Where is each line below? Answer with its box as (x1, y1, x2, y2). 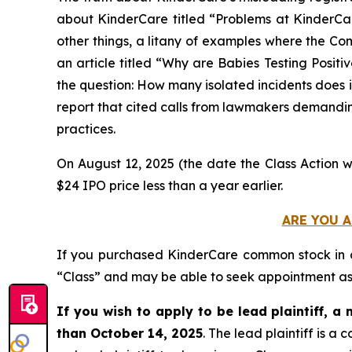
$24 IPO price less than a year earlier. (57, 178, 283, 193)
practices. (57, 121, 115, 137)
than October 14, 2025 (57, 325, 203, 341)
